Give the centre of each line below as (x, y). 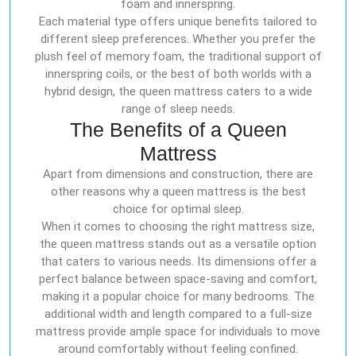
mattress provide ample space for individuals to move (178, 331)
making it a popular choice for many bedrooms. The (178, 296)
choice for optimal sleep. (178, 209)
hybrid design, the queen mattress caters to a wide (178, 91)
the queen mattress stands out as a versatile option (178, 244)
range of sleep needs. (178, 108)
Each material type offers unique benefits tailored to (178, 21)
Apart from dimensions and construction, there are (178, 174)
